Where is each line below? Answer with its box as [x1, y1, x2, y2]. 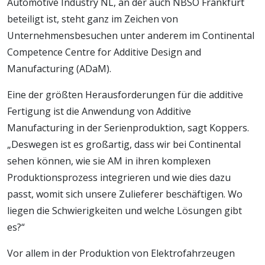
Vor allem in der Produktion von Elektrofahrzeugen [7, 246, 235, 260]
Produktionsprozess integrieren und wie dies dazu [7, 170, 231, 184]
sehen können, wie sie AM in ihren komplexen [7, 154, 211, 167]
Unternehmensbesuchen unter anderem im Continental [7, 28, 254, 42]
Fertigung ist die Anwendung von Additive [7, 104, 191, 118]
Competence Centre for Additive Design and [7, 45, 201, 59]
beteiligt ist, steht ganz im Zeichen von [7, 12, 178, 25]
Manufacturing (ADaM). [7, 62, 111, 75]
